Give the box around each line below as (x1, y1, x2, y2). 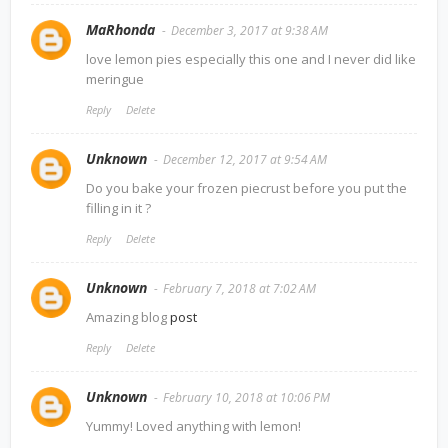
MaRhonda (86, 19, 155, 39)
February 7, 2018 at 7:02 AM (163, 279, 316, 297)
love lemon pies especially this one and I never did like (86, 49, 416, 68)
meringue (86, 69, 144, 88)
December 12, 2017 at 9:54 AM (163, 150, 327, 168)
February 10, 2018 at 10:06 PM (163, 388, 330, 406)
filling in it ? (86, 198, 151, 217)
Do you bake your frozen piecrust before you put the (86, 178, 407, 197)
